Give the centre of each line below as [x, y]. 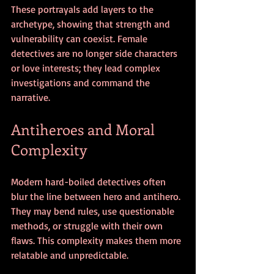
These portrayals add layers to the [83, 9]
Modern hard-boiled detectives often [90, 181]
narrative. [31, 97]
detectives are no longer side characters [95, 53]
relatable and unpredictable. [70, 255]
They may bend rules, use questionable [94, 211]
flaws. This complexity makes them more [97, 240]
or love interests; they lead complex [87, 68]
